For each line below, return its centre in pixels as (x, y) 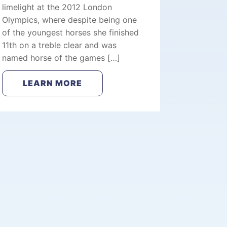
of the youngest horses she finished (71, 32)
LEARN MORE (53, 83)
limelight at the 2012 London (57, 7)
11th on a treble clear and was (60, 45)
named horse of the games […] (61, 58)
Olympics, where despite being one (70, 20)
